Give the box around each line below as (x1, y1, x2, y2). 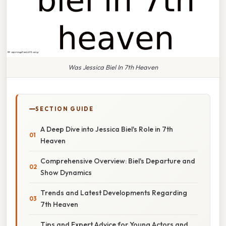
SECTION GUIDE (35, 105, 94, 112)
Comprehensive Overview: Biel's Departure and (40, 156, 195, 165)
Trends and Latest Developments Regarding (40, 188, 187, 197)
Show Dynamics (40, 167, 92, 177)
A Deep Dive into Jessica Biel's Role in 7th (40, 124, 173, 134)
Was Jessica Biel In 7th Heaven (68, 63, 158, 71)
